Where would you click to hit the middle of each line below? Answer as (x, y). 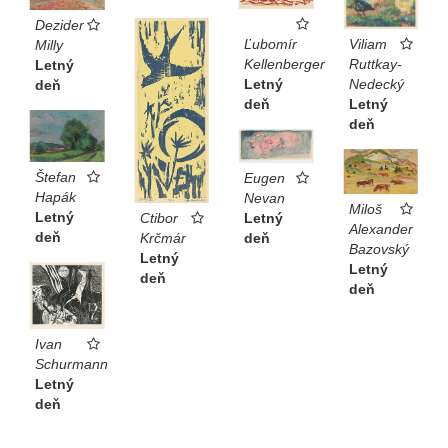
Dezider (59, 24)
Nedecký (376, 83)
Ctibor (158, 218)
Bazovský (378, 248)
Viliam (367, 43)
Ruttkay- (375, 63)
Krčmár (162, 238)
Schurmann (71, 364)
